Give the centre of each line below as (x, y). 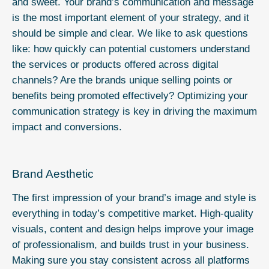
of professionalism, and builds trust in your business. (131, 245)
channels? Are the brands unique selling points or (122, 80)
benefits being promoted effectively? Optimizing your (130, 95)
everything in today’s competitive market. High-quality (133, 214)
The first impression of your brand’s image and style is (134, 198)
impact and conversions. (67, 127)
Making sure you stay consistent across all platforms (131, 261)
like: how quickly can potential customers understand (131, 49)
